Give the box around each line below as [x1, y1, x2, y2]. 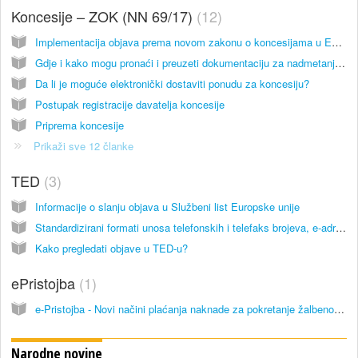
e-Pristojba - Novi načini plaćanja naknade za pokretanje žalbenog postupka [334, 300, 344, 316]
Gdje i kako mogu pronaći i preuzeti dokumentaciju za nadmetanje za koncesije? [335, 54, 345, 70]
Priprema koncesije [35, 117, 124, 133]
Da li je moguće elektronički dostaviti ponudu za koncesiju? [35, 75, 309, 91]
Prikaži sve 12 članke [34, 137, 133, 153]
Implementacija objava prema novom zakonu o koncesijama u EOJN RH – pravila [332, 34, 342, 50]
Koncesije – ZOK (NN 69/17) [11, 5, 197, 26]
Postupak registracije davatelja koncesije [35, 96, 225, 112]
